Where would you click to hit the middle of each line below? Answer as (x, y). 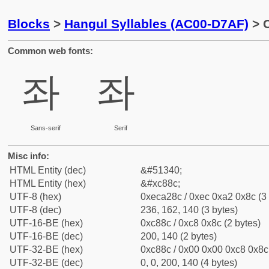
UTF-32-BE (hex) (46, 249)
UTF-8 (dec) (35, 210)
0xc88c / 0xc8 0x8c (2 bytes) (201, 223)
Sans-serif (45, 128)
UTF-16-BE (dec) (46, 236)
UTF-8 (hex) (35, 197)
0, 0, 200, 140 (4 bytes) (189, 263)
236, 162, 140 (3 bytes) (189, 210)
